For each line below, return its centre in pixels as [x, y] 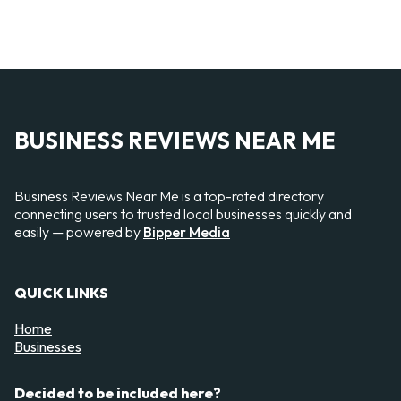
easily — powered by [79, 231]
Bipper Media [187, 231]
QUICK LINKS [61, 292]
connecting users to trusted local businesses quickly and [183, 213]
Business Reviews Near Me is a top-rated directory [169, 196]
